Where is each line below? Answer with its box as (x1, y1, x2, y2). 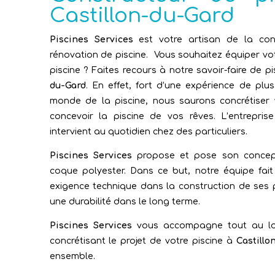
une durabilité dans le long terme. (49, 197, 200, 207)
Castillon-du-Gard (49, 4, 234, 28)
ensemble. (49, 252, 95, 261)
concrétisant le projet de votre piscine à (49, 236, 236, 246)
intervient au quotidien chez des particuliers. (49, 127, 247, 137)
